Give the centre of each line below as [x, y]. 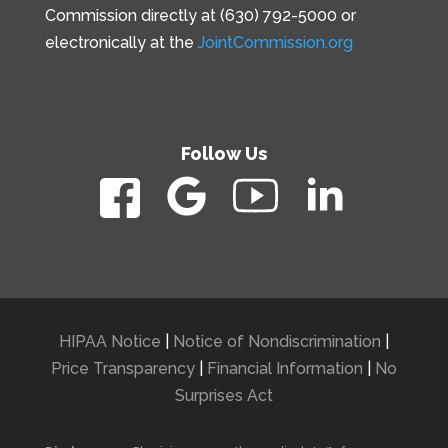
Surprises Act [223, 395]
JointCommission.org [275, 42]
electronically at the [121, 42]
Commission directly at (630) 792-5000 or [200, 15]
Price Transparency [122, 368]
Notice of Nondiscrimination [276, 341]
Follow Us [223, 153]
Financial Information [284, 368]
